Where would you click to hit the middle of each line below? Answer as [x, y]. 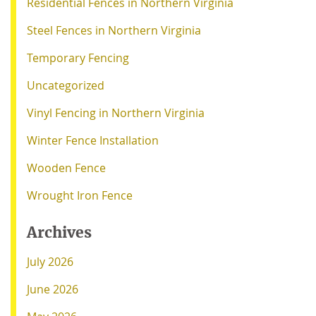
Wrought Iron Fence [80, 195]
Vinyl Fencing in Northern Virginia [116, 113]
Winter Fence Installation [93, 140]
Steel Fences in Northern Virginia [114, 30]
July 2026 [50, 261]
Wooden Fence [66, 168]
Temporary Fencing [78, 57]
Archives [59, 232]
